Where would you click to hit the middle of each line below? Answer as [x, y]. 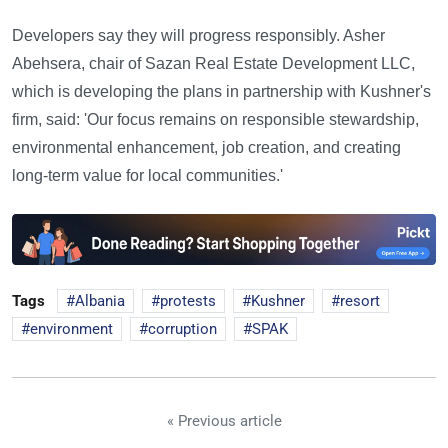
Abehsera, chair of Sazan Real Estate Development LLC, [213, 63]
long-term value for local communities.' [147, 175]
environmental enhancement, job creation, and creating [206, 147]
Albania [100, 300]
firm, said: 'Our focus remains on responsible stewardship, [215, 119]
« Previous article [224, 420]
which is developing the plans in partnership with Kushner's [221, 91]
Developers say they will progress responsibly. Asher [198, 35]
